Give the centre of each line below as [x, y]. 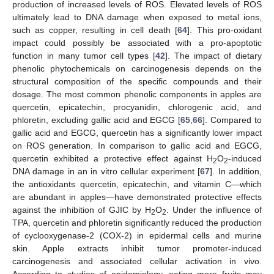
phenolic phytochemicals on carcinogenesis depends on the [137, 68]
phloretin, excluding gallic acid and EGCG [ [97, 120]
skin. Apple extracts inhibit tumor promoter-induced [137, 248]
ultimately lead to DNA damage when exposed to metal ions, [137, 17]
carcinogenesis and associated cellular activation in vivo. [137, 261]
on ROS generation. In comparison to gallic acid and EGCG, [137, 146]
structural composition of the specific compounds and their [137, 81]
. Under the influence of [214, 210]
